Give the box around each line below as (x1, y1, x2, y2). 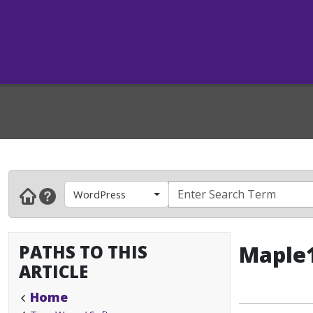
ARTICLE (19, 260, 88, 283)
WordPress (73, 187, 126, 201)
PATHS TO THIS (19, 240, 147, 263)
